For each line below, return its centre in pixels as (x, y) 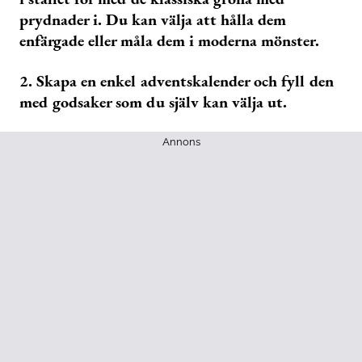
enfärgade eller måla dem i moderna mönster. (169, 41)
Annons (181, 142)
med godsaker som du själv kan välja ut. (155, 102)
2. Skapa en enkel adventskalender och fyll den (177, 81)
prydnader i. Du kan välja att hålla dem (153, 20)
